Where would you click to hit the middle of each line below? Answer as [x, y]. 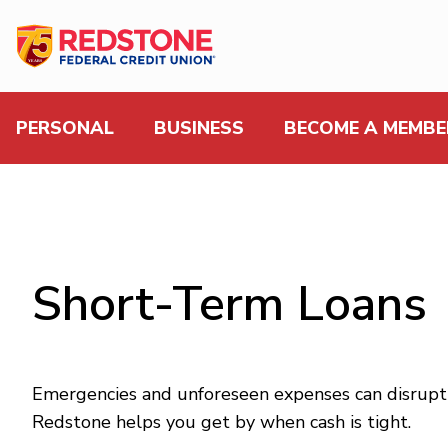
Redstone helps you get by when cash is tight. [221, 422]
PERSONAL [65, 128]
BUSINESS [199, 128]
